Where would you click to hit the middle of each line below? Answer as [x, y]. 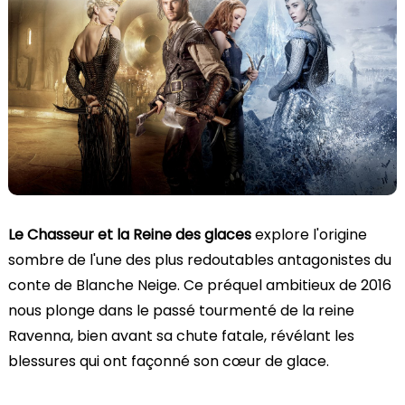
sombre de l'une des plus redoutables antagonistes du [200, 259]
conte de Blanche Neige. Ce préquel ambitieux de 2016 [200, 285]
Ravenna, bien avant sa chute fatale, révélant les [181, 335]
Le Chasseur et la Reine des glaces [130, 234]
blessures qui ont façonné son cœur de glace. [169, 361]
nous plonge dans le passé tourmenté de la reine [181, 310]
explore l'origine [309, 234]
